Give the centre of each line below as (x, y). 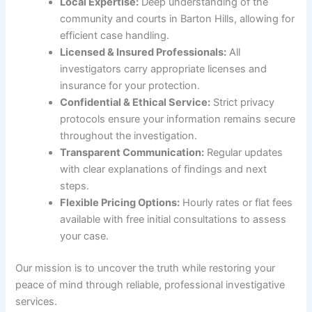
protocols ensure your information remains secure (178, 119)
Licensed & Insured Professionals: (143, 53)
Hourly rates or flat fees (236, 203)
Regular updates (244, 153)
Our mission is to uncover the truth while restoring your (146, 268)
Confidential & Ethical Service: (135, 103)
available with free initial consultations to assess (173, 220)
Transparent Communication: (132, 153)
